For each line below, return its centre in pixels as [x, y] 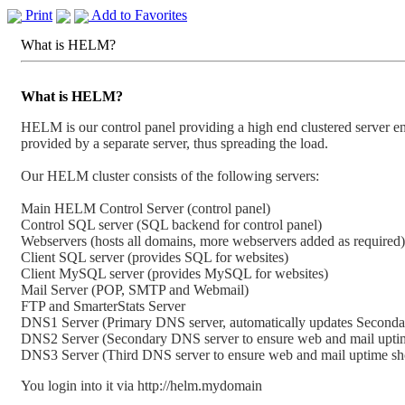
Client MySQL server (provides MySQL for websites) [174, 273]
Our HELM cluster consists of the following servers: [170, 176]
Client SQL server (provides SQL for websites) [155, 257]
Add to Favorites [138, 15]
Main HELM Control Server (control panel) [146, 208]
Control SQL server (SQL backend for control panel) [171, 225]
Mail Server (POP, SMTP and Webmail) [135, 290]
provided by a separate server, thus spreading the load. [174, 143]
